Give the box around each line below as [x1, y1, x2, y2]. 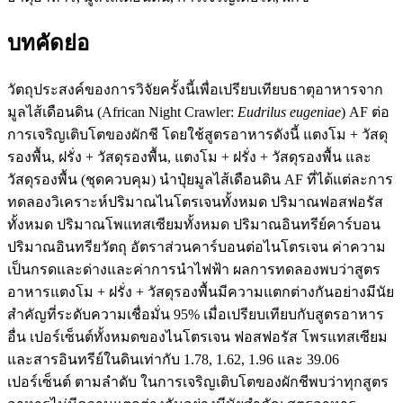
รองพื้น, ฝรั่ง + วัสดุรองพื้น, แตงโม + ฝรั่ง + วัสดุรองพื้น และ [7, 149, 372, 166]
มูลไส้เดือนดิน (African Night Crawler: [7, 104, 237, 121]
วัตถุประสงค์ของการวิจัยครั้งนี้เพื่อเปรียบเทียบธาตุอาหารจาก [7, 82, 383, 98]
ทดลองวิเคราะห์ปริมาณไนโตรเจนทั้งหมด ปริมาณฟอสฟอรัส [7, 194, 383, 210]
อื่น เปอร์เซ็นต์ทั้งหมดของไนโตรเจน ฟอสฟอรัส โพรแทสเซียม [7, 329, 388, 345]
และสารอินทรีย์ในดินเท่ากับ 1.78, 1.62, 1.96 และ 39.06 [7, 352, 339, 368]
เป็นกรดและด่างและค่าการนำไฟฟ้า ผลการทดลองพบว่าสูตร [7, 262, 381, 278]
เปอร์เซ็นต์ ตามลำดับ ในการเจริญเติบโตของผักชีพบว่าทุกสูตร [7, 374, 389, 390]
